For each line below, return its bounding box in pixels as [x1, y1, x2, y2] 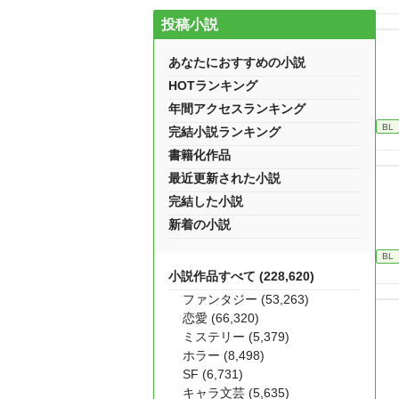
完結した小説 [168, 194, 243, 208]
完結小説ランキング [168, 125, 281, 139]
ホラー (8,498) [183, 348, 265, 362]
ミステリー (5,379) [183, 330, 289, 344]
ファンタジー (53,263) [183, 292, 309, 306]
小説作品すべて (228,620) [168, 269, 314, 283]
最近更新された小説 [168, 171, 281, 185]
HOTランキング [168, 78, 257, 93]
